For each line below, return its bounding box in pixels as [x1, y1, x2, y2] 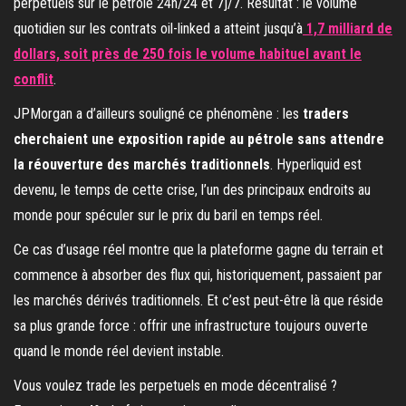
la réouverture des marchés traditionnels [14, 155, 270, 173]
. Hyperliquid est [270, 155, 362, 173]
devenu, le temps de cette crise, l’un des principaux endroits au [14, 180, 371, 198]
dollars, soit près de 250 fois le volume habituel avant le [14, 44, 362, 63]
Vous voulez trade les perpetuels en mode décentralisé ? [14, 376, 337, 394]
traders [303, 104, 349, 122]
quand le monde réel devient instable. [14, 342, 224, 360]
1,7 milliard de [303, 19, 392, 37]
